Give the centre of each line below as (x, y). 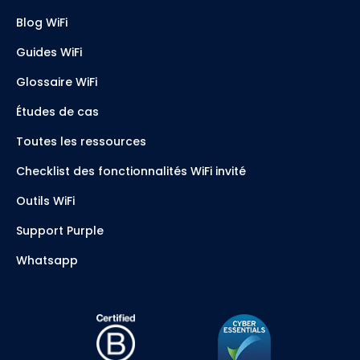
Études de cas (57, 112)
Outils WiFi (45, 201)
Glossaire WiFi (57, 82)
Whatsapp (47, 261)
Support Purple (60, 231)
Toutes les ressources (81, 142)
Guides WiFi (49, 53)
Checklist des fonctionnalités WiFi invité (131, 172)
